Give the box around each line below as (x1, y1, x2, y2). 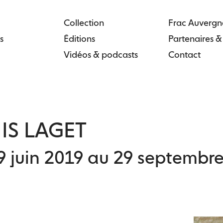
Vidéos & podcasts (63, 49, 138, 60)
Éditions (63, 33, 95, 44)
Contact (168, 49, 201, 60)
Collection (63, 17, 104, 28)
